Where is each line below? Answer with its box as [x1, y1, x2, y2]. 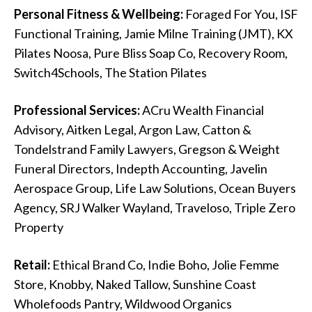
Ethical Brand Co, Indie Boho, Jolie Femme [50, 257, 279, 273]
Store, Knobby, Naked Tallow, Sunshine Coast [14, 276, 256, 292]
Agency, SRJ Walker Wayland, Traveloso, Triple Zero [14, 200, 295, 216]
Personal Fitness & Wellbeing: [14, 6, 183, 22]
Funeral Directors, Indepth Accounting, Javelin [14, 161, 267, 177]
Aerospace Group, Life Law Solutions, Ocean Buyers [14, 180, 296, 196]
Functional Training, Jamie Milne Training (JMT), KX [14, 26, 293, 42]
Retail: [14, 257, 50, 273]
